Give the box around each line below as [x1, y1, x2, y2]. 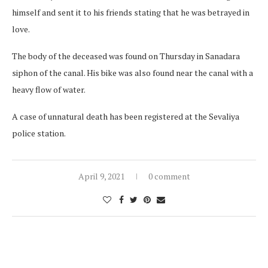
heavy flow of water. [12, 84, 86, 96]
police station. [12, 127, 66, 139]
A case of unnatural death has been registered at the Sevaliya [12, 111, 239, 123]
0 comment [148, 170, 190, 182]
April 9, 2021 [78, 170, 124, 182]
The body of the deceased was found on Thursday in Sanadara [12, 50, 240, 62]
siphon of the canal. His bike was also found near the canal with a [12, 67, 253, 79]
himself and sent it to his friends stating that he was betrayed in [12, 7, 249, 19]
